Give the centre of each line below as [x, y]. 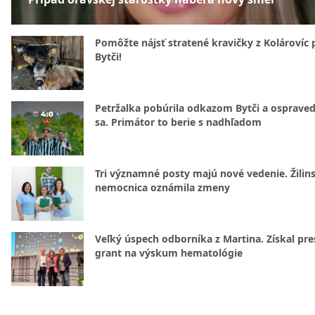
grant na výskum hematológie [169, 253]
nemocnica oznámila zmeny [162, 187]
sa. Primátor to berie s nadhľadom [178, 122]
